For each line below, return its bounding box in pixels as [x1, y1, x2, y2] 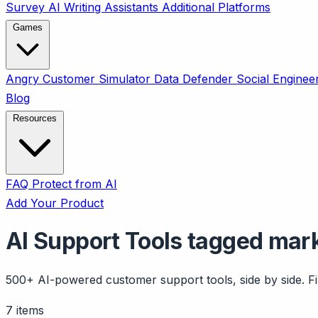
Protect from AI [32, 177, 117, 191]
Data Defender [154, 72, 236, 86]
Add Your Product [6, 196, 104, 210]
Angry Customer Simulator [6, 72, 154, 86]
